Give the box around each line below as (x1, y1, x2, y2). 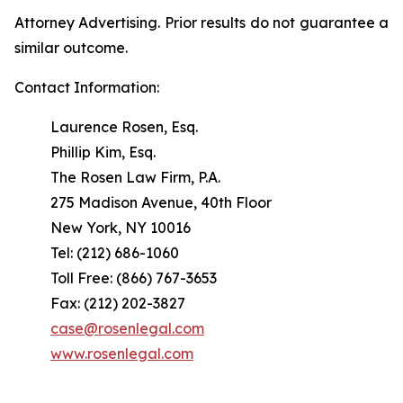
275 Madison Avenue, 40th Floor (50, 193, 272, 211)
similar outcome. (14, 39, 128, 57)
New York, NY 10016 (50, 219, 191, 237)
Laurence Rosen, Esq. (50, 118, 198, 136)
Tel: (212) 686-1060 (50, 244, 179, 262)
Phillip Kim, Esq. (50, 143, 156, 161)
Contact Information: (14, 78, 159, 96)
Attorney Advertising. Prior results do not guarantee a (14, 13, 389, 31)
